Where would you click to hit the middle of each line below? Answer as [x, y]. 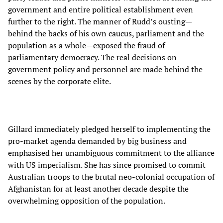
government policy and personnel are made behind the [105, 69]
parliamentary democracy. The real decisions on [92, 57]
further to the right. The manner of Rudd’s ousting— [100, 21]
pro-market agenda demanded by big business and [97, 141]
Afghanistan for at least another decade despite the [98, 188]
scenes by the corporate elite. [59, 81]
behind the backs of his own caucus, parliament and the [106, 33]
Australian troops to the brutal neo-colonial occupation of [111, 176]
